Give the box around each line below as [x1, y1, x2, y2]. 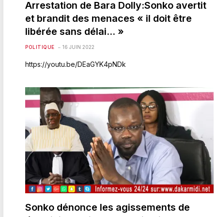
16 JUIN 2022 [62, 44, 94, 50]
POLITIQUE [25, 44, 55, 50]
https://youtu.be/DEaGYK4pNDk [25, 60, 126, 68]
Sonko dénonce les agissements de [25, 201, 190, 213]
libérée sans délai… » [25, 25, 124, 37]
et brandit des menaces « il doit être [25, 12, 192, 24]
